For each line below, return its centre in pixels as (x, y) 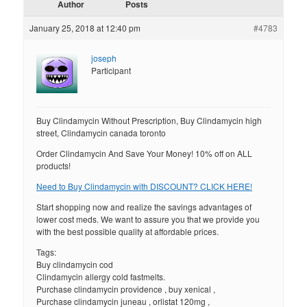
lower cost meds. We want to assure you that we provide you (148, 219)
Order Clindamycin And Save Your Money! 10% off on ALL (145, 153)
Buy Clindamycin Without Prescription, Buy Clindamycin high (149, 121)
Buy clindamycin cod (75, 265)
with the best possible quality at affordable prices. (128, 232)
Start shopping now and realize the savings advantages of (144, 207)
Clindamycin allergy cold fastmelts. (101, 277)
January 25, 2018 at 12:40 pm (85, 28)
